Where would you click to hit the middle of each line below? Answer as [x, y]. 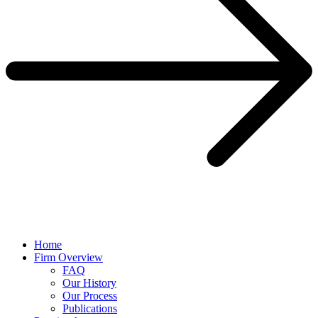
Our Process [90, 295]
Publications [90, 308]
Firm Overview [68, 257]
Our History [89, 283]
